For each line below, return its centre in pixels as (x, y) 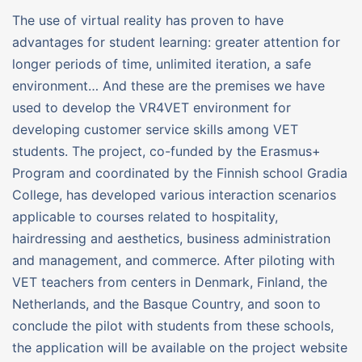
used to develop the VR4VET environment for (152, 107)
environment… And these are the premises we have (168, 85)
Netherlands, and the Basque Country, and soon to (166, 303)
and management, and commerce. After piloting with (173, 260)
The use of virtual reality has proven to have (148, 20)
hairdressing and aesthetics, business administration (171, 238)
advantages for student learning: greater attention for (176, 42)
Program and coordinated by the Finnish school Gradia (180, 173)
